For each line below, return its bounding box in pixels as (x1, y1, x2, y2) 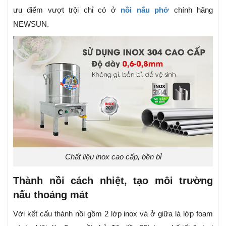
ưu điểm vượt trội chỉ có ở (13, 6, 121, 15)
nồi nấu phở (121, 6, 169, 15)
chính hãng (169, 6, 213, 15)
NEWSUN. (13, 20, 49, 29)
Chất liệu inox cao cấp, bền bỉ (65, 152, 161, 161)
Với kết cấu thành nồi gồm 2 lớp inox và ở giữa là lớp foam (13, 209, 213, 218)
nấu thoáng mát (13, 189, 88, 201)
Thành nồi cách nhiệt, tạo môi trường (13, 175, 213, 187)
